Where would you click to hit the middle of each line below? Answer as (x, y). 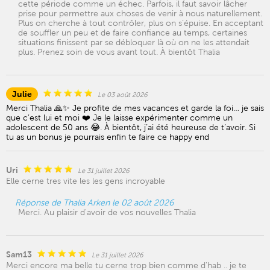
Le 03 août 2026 (123, 95)
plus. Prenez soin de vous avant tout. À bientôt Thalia (119, 52)
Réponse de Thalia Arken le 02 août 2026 (94, 202)
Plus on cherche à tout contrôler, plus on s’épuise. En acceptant (141, 23)
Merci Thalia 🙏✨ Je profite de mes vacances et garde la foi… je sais (135, 108)
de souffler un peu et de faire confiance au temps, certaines (133, 33)
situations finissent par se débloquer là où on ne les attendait (134, 42)
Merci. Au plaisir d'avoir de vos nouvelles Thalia (107, 212)
